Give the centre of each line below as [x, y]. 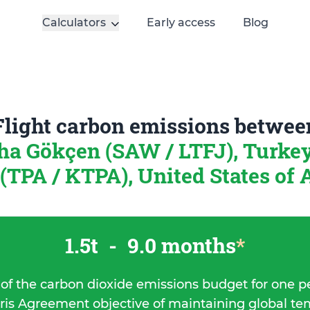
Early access [181, 22]
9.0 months [179, 245]
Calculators [74, 22]
